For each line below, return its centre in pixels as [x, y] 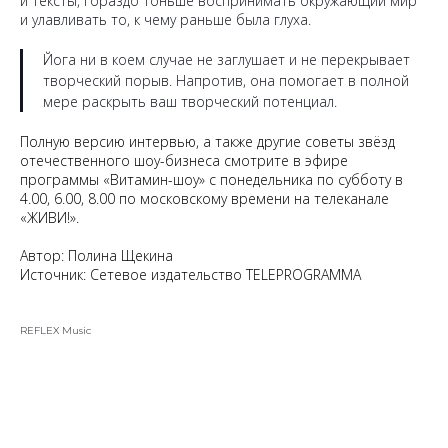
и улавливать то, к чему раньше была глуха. [165, 19]
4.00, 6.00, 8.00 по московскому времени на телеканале [204, 198]
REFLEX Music [55, 330]
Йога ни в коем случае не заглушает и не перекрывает [226, 59]
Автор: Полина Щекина [96, 255]
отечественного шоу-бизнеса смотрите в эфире [184, 160]
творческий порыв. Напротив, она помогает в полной [226, 80]
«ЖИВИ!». [49, 217]
